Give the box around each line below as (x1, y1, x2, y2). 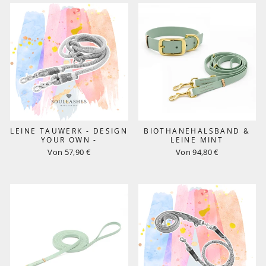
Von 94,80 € (175, 147, 218, 157)
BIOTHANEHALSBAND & (144, 126, 251, 136)
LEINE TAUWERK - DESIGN (10, 126, 128, 136)
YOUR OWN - (40, 135, 97, 145)
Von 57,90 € (47, 147, 91, 157)
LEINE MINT (170, 135, 224, 145)
